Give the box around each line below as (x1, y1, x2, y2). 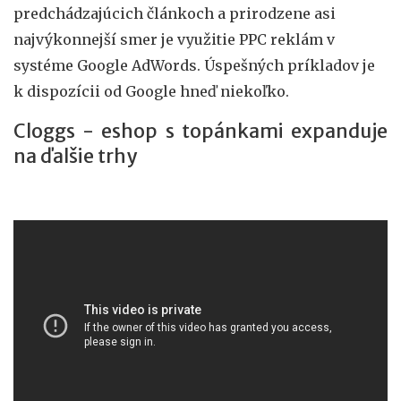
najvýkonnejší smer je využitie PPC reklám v (13, 30, 335, 48)
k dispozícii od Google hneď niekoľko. (13, 81, 289, 100)
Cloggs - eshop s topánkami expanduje (13, 118, 388, 143)
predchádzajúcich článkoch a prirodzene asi (13, 4, 336, 22)
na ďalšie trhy (13, 143, 137, 168)
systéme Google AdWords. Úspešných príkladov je (13, 55, 375, 74)
